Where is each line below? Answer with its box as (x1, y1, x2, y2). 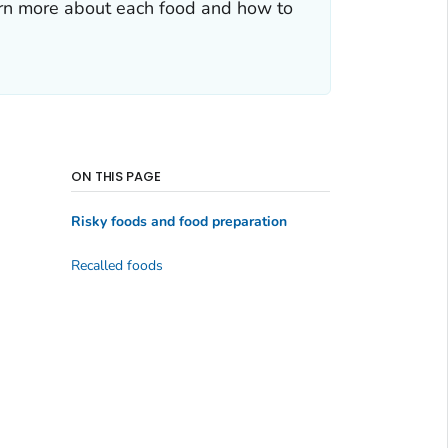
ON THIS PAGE (70, 166, 162, 186)
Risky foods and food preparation (70, 212, 287, 232)
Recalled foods (70, 255, 163, 275)
